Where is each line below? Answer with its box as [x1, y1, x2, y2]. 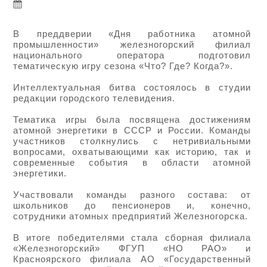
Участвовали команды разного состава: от [13, 190, 251, 200]
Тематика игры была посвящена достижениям [13, 114, 251, 125]
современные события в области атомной [13, 157, 251, 167]
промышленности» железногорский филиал [13, 39, 251, 49]
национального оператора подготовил [13, 50, 251, 60]
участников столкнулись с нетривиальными [13, 136, 251, 146]
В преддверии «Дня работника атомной [13, 29, 251, 39]
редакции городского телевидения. [13, 93, 176, 103]
